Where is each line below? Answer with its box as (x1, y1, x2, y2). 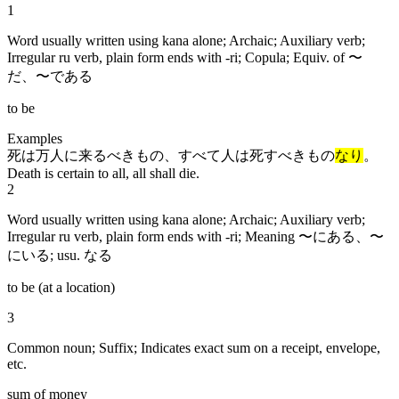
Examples (7, 130, 62, 146)
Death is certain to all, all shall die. (7, 165, 199, 181)
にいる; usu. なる (7, 247, 112, 263)
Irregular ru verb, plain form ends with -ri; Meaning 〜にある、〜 (7, 228, 384, 244)
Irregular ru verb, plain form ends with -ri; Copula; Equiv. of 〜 (7, 49, 362, 65)
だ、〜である (7, 68, 93, 84)
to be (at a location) (7, 279, 115, 295)
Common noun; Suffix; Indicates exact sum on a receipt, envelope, (7, 339, 380, 355)
